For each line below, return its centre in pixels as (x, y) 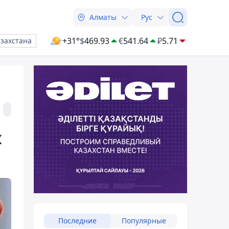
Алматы (103, 17)
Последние (77, 221)
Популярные (144, 221)
